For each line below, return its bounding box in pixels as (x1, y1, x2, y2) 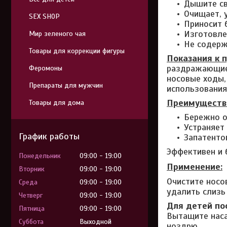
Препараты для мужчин (29, 81, 103, 90)
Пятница (19, 204, 45, 213)
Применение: (167, 161, 222, 172)
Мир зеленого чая (29, 29, 86, 38)
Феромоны (29, 64, 62, 72)
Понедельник (19, 152, 61, 160)
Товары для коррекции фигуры (29, 47, 125, 55)
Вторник (19, 165, 45, 173)
